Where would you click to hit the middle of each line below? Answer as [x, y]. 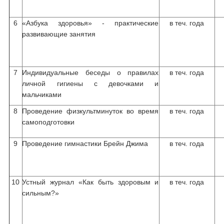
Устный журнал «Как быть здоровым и [90, 182]
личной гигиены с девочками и [90, 83]
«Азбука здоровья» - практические [90, 23]
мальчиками [42, 94]
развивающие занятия [59, 34]
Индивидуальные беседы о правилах [90, 72]
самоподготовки [48, 122]
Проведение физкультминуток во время [90, 111]
